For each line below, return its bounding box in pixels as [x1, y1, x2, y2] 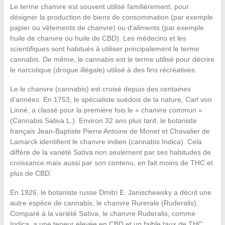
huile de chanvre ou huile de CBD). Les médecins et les [10, 34, 186, 43]
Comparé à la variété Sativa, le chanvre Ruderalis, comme [10, 209, 195, 218]
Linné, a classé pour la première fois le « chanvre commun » [10, 106, 202, 115]
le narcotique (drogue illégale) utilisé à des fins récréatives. [10, 66, 197, 74]
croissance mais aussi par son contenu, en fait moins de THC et [10, 159, 213, 167]
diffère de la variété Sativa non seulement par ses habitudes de [10, 148, 211, 157]
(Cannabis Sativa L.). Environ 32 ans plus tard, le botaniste [10, 117, 197, 125]
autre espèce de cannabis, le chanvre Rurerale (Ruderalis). [10, 199, 198, 207]
